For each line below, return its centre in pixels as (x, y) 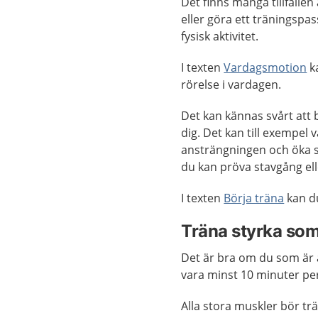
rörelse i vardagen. (231, 84)
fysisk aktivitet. (220, 36)
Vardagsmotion (265, 67)
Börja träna (254, 198)
